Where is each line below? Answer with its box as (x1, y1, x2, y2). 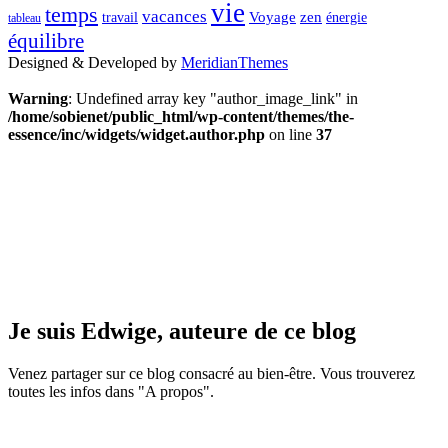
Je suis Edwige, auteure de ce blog (8, 318, 356, 345)
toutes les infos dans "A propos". (8, 383, 214, 400)
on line (265, 126, 316, 144)
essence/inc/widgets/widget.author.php (8, 126, 265, 144)
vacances (142, 7, 207, 27)
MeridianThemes (181, 54, 288, 72)
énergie (326, 9, 367, 26)
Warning (8, 90, 68, 108)
